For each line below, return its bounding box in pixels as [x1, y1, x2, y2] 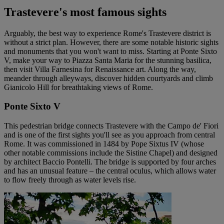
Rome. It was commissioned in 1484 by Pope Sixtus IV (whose [4, 139, 204, 148]
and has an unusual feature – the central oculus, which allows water [4, 166, 216, 175]
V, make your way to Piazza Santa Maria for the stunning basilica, [4, 55, 211, 64]
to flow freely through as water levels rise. [4, 175, 136, 184]
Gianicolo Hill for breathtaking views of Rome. [4, 82, 153, 91]
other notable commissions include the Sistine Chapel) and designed [4, 148, 217, 157]
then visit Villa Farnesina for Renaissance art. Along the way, [4, 64, 196, 73]
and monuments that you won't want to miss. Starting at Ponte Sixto [4, 46, 217, 55]
